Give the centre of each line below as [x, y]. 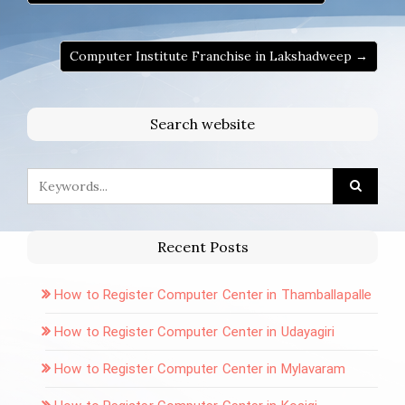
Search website [202, 123]
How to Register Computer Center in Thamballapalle [213, 294]
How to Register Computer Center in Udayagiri [195, 331]
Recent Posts [202, 246]
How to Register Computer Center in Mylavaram [200, 368]
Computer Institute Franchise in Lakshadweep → [219, 56]
